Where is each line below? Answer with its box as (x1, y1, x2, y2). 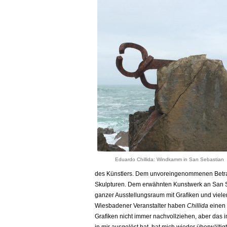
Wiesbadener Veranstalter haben (95, 202, 187, 209)
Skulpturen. (95, 181, 128, 188)
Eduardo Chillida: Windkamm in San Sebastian (115, 157, 224, 162)
